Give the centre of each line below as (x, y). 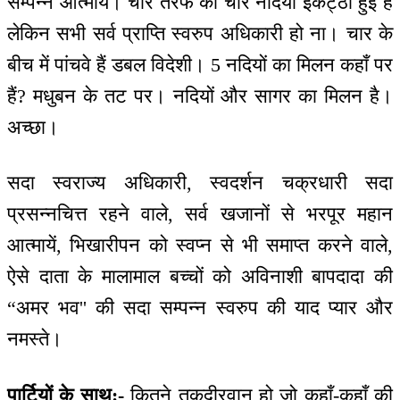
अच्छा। (33, 127)
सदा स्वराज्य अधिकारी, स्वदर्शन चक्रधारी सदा (200, 183)
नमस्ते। (35, 339)
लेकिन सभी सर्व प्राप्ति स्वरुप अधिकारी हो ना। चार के (200, 33)
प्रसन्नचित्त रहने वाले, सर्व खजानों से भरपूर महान (200, 214)
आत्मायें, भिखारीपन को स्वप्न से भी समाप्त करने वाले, (200, 246)
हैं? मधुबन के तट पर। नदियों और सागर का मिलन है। (200, 96)
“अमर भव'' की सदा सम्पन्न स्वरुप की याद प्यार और (200, 308)
